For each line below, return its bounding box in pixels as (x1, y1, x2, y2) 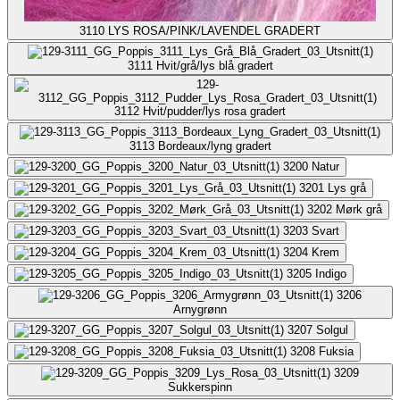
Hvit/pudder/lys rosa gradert (143, 104, 286, 118)
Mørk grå (336, 202, 382, 216)
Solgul (316, 322, 348, 337)
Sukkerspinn (168, 379, 232, 394)
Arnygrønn (173, 302, 227, 316)
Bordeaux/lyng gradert (157, 138, 271, 153)
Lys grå (328, 180, 366, 195)
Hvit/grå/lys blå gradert (155, 58, 273, 72)
